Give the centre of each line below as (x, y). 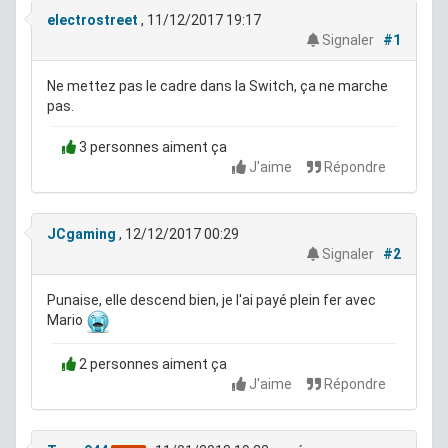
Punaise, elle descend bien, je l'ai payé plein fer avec (211, 299)
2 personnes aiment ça (151, 363)
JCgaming (81, 233)
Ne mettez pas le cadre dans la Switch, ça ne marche (217, 85)
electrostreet (92, 19)
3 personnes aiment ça (151, 146)
